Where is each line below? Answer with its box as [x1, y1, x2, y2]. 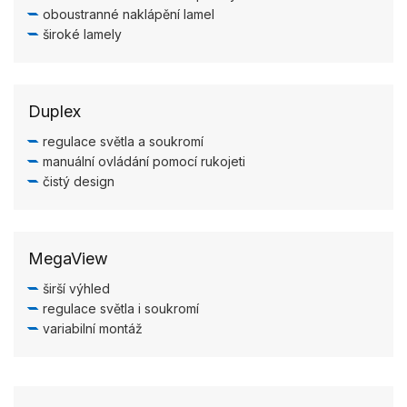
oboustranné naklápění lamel [43, 6, 214, 22]
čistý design [43, 174, 114, 189]
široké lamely [43, 26, 122, 42]
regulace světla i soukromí [43, 301, 199, 316]
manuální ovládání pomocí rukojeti [43, 154, 245, 169]
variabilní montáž [43, 321, 143, 336]
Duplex [28, 102, 81, 121]
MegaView [28, 249, 108, 268]
